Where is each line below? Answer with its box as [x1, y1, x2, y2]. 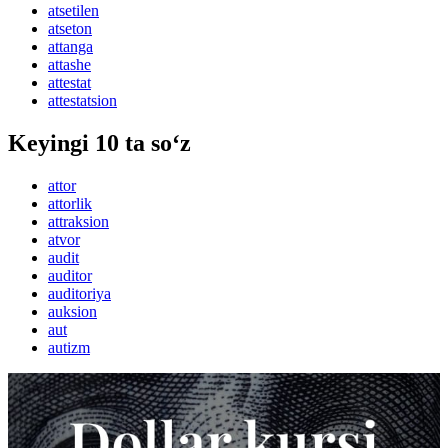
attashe [48, 56, 91, 74]
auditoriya [48, 285, 111, 303]
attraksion [48, 213, 109, 231]
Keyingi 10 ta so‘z [8, 130, 191, 157]
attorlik [48, 195, 92, 213]
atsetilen [48, 2, 99, 20]
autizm [48, 339, 90, 357]
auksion [48, 303, 97, 321]
